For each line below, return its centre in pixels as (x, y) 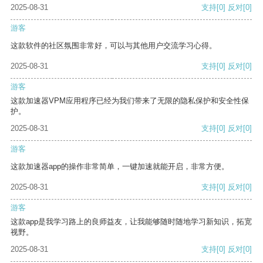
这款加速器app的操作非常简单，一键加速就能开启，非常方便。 (120, 167)
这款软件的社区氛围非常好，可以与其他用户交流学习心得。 (114, 46)
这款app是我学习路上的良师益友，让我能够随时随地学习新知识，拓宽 (131, 222)
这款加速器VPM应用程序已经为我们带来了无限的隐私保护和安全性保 (130, 101)
